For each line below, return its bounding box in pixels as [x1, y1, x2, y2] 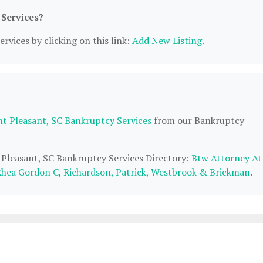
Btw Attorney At [191, 151, 262, 164]
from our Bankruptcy [151, 114, 244, 127]
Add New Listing [132, 34, 202, 47]
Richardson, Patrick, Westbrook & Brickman [63, 166, 250, 178]
